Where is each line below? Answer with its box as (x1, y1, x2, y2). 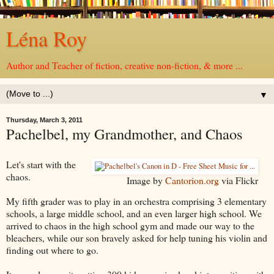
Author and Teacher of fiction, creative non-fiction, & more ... (6, 59, 243, 72)
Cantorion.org (165, 173, 220, 187)
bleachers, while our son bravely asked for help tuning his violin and (6, 231, 267, 244)
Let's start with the (6, 157, 76, 171)
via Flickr (219, 173, 259, 187)
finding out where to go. (6, 243, 98, 256)
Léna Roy (6, 24, 87, 53)
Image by (127, 173, 166, 187)
